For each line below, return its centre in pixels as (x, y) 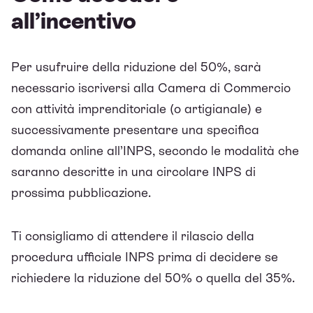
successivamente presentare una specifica (135, 129)
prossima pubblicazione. (81, 192)
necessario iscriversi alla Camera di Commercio (151, 87)
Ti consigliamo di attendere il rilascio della (133, 235)
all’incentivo (74, 21)
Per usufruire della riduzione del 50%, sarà (136, 66)
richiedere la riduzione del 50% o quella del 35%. (153, 277)
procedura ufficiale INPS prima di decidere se (145, 256)
